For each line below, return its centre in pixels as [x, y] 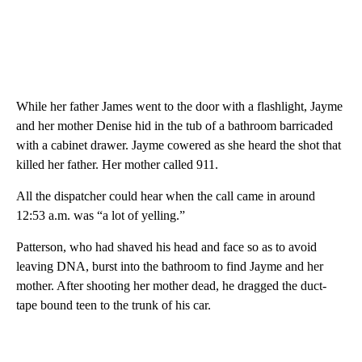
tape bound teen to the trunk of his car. [114, 305]
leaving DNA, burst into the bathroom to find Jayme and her [170, 266]
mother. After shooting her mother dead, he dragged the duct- [171, 285]
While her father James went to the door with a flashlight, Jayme [179, 106]
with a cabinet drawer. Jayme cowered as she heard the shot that [179, 145]
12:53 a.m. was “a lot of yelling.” [101, 215]
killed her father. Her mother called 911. [117, 164]
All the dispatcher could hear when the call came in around [166, 196]
